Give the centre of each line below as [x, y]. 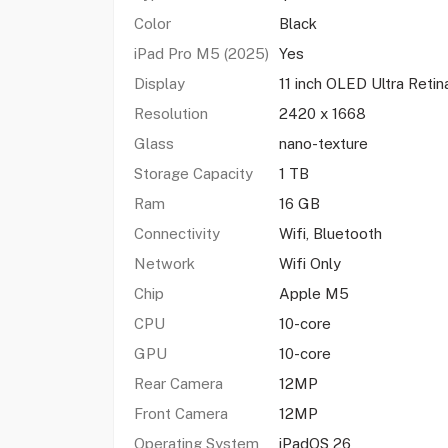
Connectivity [176, 233]
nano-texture [323, 143]
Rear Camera [178, 383]
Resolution [172, 113]
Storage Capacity [193, 173]
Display [159, 83]
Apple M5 [315, 293]
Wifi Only [309, 263]
